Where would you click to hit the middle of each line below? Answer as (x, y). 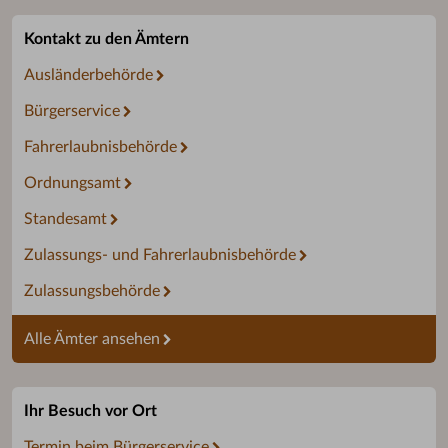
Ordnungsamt (72, 183)
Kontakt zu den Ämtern (106, 39)
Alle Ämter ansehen (92, 339)
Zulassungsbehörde (92, 291)
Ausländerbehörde (88, 75)
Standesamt (65, 219)
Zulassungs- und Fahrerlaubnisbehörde (160, 255)
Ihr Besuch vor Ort (90, 411)
